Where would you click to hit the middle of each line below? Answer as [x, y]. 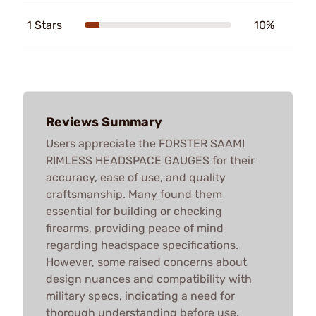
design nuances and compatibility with [149, 279]
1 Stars [44, 25]
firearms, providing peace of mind [135, 228]
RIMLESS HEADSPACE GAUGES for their [150, 160]
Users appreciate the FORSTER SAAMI [145, 143]
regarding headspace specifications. [142, 245]
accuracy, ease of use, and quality [136, 177]
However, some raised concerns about [146, 262]
